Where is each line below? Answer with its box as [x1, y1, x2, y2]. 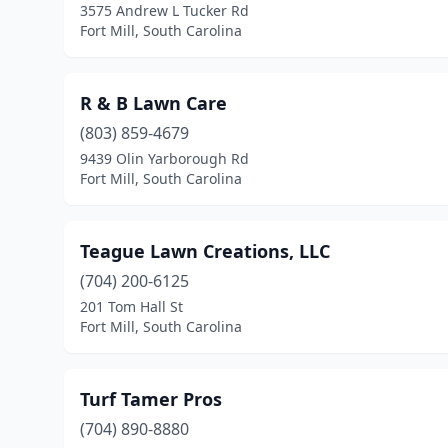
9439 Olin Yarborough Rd [80, 149, 249, 168]
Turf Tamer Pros [80, 387, 222, 411]
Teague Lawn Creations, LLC [80, 239, 330, 263]
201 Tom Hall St [80, 297, 183, 316]
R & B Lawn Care [80, 91, 227, 115]
